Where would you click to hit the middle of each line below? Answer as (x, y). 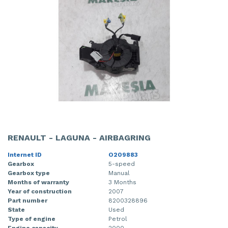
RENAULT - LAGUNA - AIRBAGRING (79, 137)
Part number (27, 200)
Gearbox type (29, 173)
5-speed (122, 164)
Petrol (118, 219)
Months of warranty (38, 182)
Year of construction (40, 191)
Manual (119, 173)
